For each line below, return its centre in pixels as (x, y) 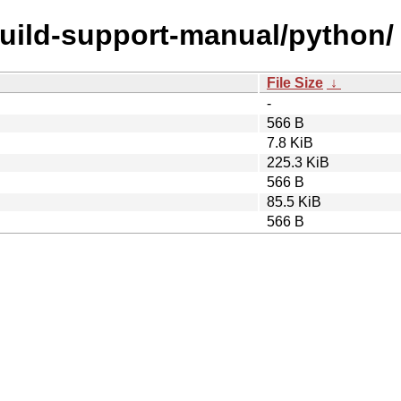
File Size (295, 82)
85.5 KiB (294, 201)
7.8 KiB (290, 142)
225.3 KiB (298, 162)
